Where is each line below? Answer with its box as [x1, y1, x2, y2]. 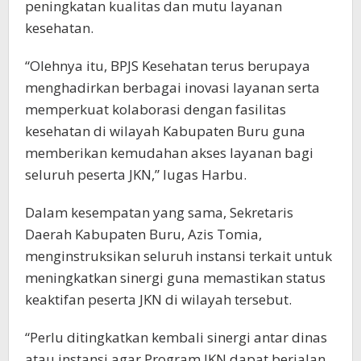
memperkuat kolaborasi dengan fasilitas [25, 99, 286, 118]
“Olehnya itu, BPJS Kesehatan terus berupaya [25, 56, 310, 75]
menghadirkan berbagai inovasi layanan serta [25, 77, 320, 97]
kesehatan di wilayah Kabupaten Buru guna [25, 121, 305, 140]
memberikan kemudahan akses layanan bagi [25, 143, 313, 162]
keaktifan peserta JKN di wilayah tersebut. [25, 289, 292, 309]
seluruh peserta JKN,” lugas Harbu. [25, 164, 247, 184]
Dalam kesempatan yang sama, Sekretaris [25, 202, 293, 222]
